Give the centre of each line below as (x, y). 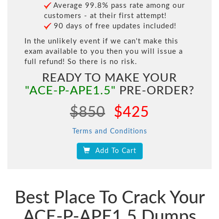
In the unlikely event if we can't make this (101, 42)
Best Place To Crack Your (109, 198)
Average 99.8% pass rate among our (118, 6)
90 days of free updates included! (114, 26)
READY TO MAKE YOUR (109, 78)
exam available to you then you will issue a (104, 52)
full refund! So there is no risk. (81, 62)
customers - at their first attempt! (105, 16)
